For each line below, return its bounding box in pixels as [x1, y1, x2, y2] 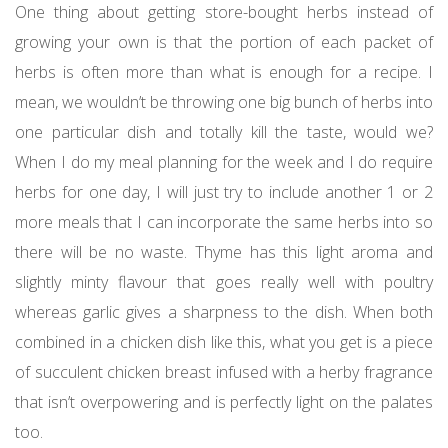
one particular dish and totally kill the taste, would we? [15, 120, 433, 143]
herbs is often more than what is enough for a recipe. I [15, 60, 433, 83]
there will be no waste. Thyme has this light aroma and [15, 240, 433, 263]
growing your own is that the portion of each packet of [15, 30, 433, 53]
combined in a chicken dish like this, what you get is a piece [15, 330, 433, 353]
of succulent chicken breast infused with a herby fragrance [15, 360, 433, 383]
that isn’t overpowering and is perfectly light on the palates [15, 390, 433, 413]
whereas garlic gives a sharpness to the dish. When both [15, 300, 433, 323]
